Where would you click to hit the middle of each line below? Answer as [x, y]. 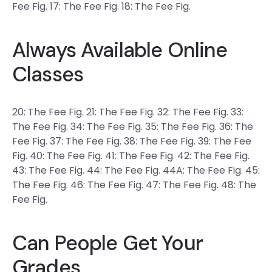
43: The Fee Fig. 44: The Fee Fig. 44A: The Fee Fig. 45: [136, 170]
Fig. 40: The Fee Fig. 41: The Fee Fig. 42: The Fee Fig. [131, 156]
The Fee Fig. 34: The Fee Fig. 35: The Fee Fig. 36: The [133, 127]
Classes [48, 74]
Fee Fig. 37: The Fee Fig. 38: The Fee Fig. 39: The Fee [132, 141]
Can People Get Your [107, 243]
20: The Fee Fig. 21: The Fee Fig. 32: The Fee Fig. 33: [128, 112]
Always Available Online [120, 50]
